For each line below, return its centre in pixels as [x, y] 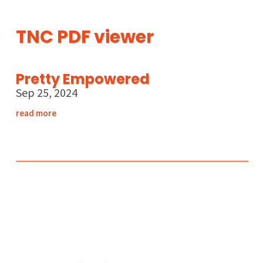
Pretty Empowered [82, 79]
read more [36, 113]
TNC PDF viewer [85, 37]
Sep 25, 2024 [46, 93]
